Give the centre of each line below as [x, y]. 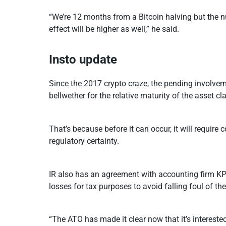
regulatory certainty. [84, 141]
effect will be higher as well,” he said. [114, 29]
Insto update [83, 59]
